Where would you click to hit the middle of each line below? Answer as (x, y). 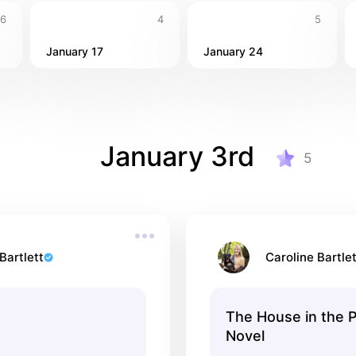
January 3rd (177, 156)
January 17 (75, 51)
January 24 (233, 51)
